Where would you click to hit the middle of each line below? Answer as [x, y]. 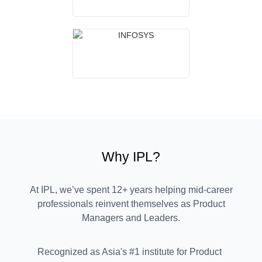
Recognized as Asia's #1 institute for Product [129, 252]
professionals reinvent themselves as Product [131, 204]
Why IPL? [131, 156]
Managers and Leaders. [131, 218]
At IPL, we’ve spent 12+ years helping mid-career [131, 189]
